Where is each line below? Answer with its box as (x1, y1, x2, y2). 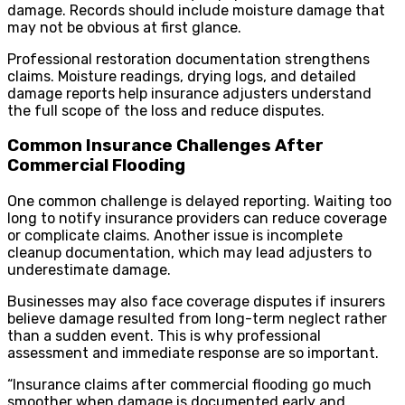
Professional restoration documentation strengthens (7, 50, 370, 68)
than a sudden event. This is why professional (7, 327, 321, 344)
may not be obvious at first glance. (7, 18, 241, 36)
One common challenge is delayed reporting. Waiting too (7, 193, 391, 210)
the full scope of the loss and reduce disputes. (7, 101, 325, 119)
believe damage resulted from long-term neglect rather (7, 310, 387, 327)
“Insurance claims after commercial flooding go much (7, 376, 372, 393)
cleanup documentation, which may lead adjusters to (7, 244, 372, 261)
